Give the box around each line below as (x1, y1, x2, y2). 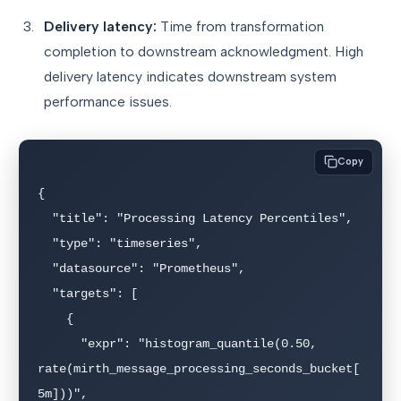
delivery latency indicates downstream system (44, 67, 337, 85)
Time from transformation (157, 17, 324, 35)
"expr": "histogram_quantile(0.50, (38, 337, 81, 352)
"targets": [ (38, 286, 52, 302)
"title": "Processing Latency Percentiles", (38, 211, 52, 226)
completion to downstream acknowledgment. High (44, 42, 363, 60)
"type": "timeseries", (38, 236, 52, 252)
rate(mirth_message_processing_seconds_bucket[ (38, 362, 360, 377)
